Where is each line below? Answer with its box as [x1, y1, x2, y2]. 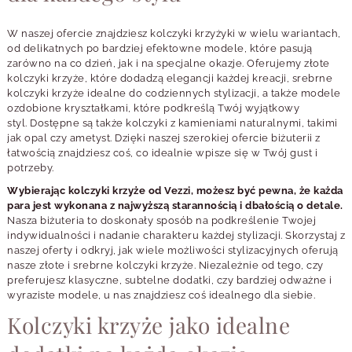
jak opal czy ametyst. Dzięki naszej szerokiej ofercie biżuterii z [7, 132, 321, 145]
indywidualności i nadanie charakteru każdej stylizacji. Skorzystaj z [7, 229, 345, 242]
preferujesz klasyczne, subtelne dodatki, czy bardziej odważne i [7, 274, 332, 287]
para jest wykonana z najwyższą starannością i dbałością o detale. [7, 200, 343, 212]
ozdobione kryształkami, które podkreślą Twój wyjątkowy [7, 102, 299, 115]
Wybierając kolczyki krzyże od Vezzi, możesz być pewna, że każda [7, 185, 343, 197]
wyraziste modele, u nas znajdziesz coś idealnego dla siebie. [7, 289, 315, 302]
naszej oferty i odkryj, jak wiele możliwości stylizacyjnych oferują [7, 244, 339, 257]
